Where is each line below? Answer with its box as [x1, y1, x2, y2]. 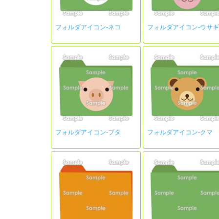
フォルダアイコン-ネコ [55, 23, 121, 31]
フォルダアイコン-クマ [147, 129, 213, 136]
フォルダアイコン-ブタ [55, 129, 121, 136]
